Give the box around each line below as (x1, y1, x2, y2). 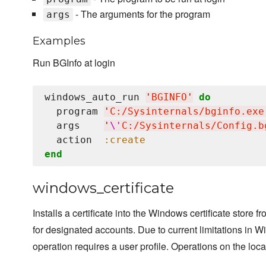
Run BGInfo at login (33, 56, 115, 70)
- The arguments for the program (72, 7, 210, 21)
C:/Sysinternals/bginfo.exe (110, 106, 264, 118)
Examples (33, 34, 85, 48)
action (45, 134, 104, 146)
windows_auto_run (45, 91, 145, 103)
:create (104, 134, 145, 146)
